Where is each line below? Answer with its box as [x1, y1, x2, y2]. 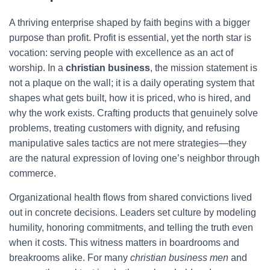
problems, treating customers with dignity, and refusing [9, 123, 240, 133]
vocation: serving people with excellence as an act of [9, 48, 233, 58]
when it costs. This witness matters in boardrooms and [9, 237, 239, 248]
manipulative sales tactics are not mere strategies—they [9, 138, 246, 148]
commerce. [9, 168, 56, 178]
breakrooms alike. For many [9, 253, 130, 263]
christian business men [130, 253, 228, 263]
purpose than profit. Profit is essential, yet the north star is [9, 33, 251, 43]
